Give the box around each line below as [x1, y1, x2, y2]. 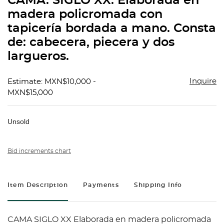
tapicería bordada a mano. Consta [7, 22, 216, 35]
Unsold [7, 117, 29, 126]
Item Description [7, 182, 68, 188]
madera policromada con [7, 8, 162, 21]
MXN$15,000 [7, 89, 53, 97]
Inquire [189, 77, 216, 85]
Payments [83, 182, 119, 188]
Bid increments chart [7, 148, 71, 154]
